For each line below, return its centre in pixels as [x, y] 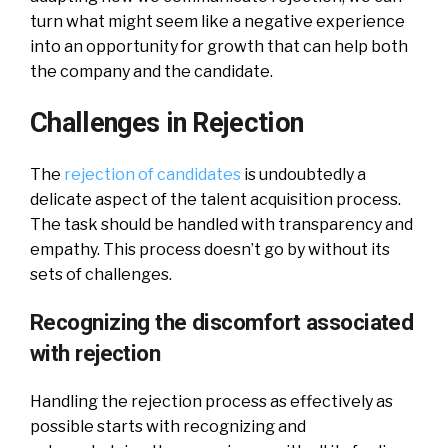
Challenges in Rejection [167, 122]
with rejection [95, 352]
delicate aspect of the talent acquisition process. [215, 199]
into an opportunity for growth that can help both [219, 46]
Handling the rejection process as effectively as [211, 401]
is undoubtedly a [303, 174]
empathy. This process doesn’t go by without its [210, 249]
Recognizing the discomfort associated [222, 321]
